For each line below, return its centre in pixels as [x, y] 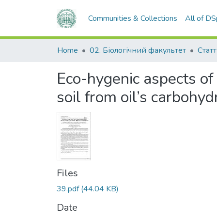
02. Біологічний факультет [138, 50]
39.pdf [68, 189]
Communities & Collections [133, 18]
